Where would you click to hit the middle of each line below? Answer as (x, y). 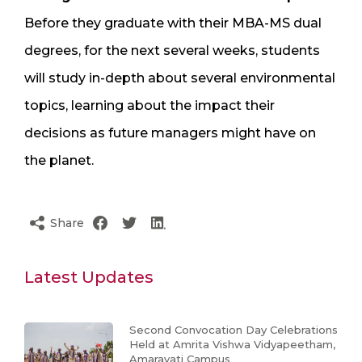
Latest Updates (89, 277)
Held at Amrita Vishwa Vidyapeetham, (232, 344)
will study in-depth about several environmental (180, 78)
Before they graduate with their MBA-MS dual (173, 23)
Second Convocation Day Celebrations (234, 329)
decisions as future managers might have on (170, 133)
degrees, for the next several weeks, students (172, 50)
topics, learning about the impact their (149, 105)
